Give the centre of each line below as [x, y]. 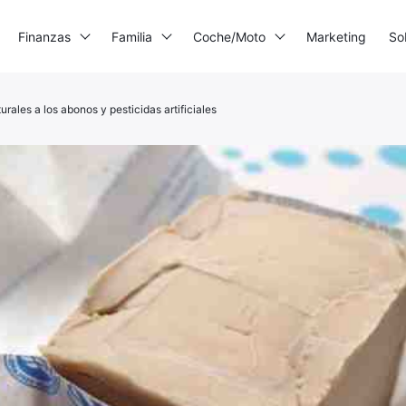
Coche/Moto [229, 36]
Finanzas [44, 36]
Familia [132, 36]
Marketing [336, 36]
